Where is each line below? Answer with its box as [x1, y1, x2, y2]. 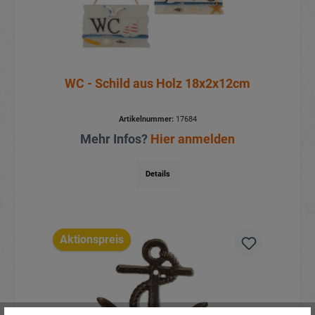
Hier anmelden [150, 131, 235, 146]
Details [145, 169, 170, 179]
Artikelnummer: [118, 114, 174, 124]
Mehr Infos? [80, 131, 150, 146]
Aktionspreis [59, 233, 124, 247]
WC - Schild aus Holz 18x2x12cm [65, 75, 250, 91]
